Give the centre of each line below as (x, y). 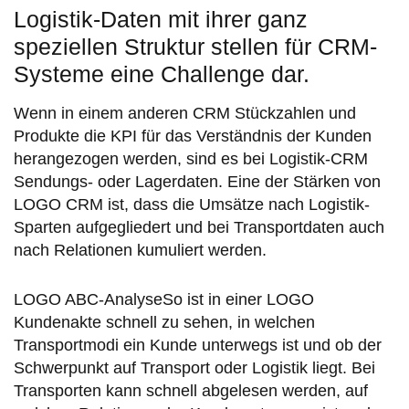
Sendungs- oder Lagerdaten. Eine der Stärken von (197, 182)
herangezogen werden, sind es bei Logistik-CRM (191, 159)
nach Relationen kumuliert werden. (140, 251)
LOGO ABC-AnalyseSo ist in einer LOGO (164, 299)
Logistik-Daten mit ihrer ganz (161, 20)
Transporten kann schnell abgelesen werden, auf (191, 390)
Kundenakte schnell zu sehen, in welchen (164, 322)
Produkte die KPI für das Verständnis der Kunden (193, 136)
